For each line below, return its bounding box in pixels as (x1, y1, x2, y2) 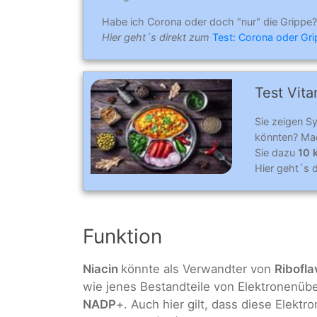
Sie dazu (255, 146, 298, 158)
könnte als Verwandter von (121, 261, 275, 276)
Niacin (83, 261, 121, 276)
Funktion (83, 224, 162, 248)
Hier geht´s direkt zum (102, 31, 212, 44)
